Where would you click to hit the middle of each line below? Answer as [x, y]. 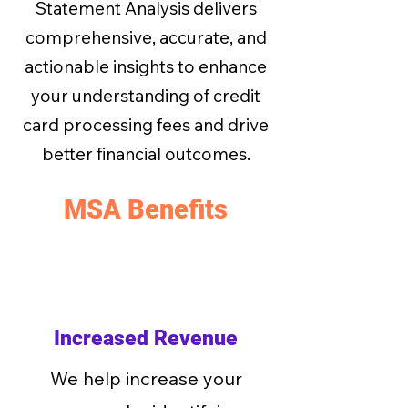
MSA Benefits [146, 209]
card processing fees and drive [146, 125]
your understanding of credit [146, 96]
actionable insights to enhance [146, 66]
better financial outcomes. [146, 154]
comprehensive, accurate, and [146, 37]
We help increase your [146, 378]
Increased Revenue [146, 338]
